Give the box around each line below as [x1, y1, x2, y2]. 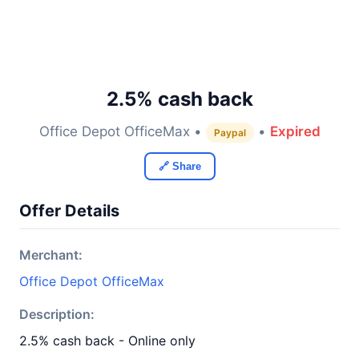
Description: [19, 306, 95, 322]
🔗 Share [158, 160, 201, 172]
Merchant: [19, 247, 83, 263]
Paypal [213, 127, 246, 139]
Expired [269, 123, 321, 139]
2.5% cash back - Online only [19, 333, 196, 349]
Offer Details [19, 201, 119, 220]
